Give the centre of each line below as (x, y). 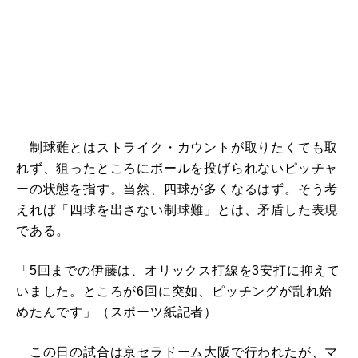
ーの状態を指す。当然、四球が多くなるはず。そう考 (177, 189)
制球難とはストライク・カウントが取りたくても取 (177, 148)
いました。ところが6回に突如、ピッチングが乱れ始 (175, 292)
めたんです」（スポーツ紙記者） (117, 312)
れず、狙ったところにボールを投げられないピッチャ (177, 169)
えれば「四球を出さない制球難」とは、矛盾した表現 (177, 210)
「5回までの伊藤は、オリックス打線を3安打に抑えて (178, 271)
